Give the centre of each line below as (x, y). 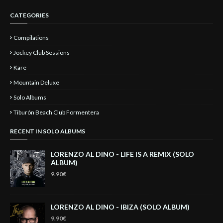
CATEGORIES (29, 15)
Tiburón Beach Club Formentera (56, 112)
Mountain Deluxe (36, 82)
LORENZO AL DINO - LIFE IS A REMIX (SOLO (122, 154)
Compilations (31, 38)
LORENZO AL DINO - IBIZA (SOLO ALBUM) (120, 207)
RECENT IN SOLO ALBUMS (48, 131)
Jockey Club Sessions (42, 53)
